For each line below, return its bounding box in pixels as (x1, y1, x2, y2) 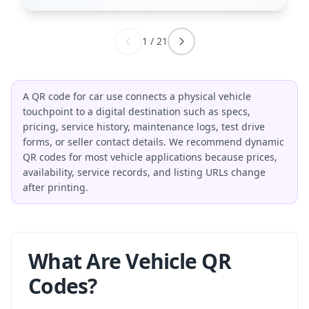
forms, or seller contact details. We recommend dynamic (23, 135, 284, 148)
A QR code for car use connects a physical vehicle (23, 90, 251, 103)
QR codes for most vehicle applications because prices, (23, 150, 277, 163)
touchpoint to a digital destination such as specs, (23, 105, 250, 118)
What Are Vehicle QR (28, 247, 231, 275)
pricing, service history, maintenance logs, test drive (23, 120, 265, 133)
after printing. (23, 181, 88, 194)
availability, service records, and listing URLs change (23, 166, 266, 179)
